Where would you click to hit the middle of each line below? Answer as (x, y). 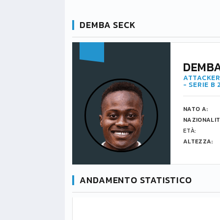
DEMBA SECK (108, 25)
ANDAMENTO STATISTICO (136, 180)
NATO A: (196, 109)
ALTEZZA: (198, 141)
